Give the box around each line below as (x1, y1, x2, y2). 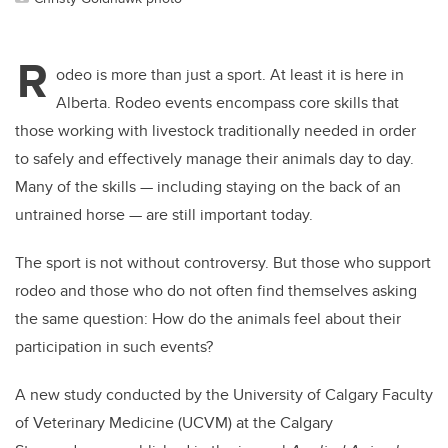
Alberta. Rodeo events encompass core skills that (56, 91, 399, 115)
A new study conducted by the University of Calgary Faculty (15, 383, 433, 407)
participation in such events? (15, 335, 213, 359)
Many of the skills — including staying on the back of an (15, 175, 401, 199)
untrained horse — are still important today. (15, 203, 313, 227)
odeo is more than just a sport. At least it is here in (56, 63, 404, 87)
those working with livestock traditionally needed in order (15, 119, 416, 143)
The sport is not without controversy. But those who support (15, 251, 431, 275)
